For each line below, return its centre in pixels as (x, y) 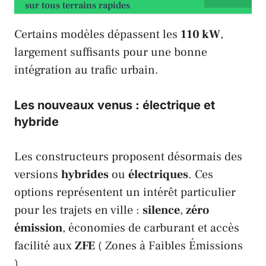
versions (38, 174)
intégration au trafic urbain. (86, 70)
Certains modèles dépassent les (97, 34)
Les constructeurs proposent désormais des (128, 156)
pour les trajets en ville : (78, 210)
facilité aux (45, 246)
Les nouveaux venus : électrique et (115, 105)
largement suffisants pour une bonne (111, 52)
